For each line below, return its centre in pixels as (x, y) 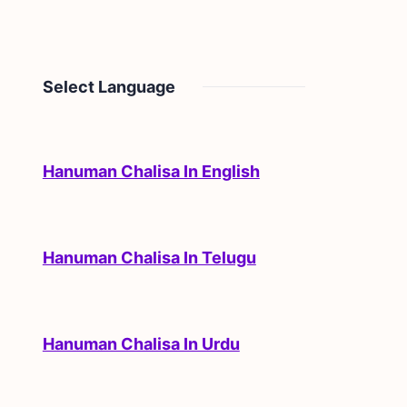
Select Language (109, 86)
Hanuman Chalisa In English (151, 171)
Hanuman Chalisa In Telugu (149, 257)
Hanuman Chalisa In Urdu (141, 343)
